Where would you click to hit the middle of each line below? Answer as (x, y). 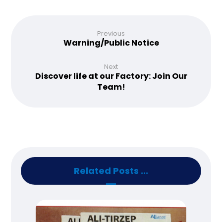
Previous (111, 34)
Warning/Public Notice (111, 43)
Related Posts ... (111, 171)
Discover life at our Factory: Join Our (111, 76)
